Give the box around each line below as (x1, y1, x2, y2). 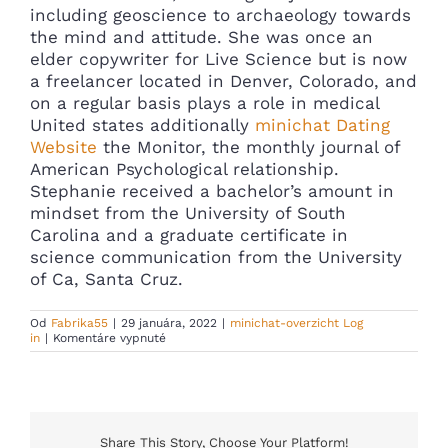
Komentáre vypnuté (53, 330, 166, 345)
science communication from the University (30, 246, 402, 267)
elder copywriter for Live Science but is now (30, 48, 407, 69)
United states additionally (30, 114, 255, 135)
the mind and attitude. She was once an (30, 26, 373, 47)
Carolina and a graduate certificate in (30, 224, 348, 245)
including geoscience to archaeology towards (30, 4, 411, 25)
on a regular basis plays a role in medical (30, 92, 379, 113)
